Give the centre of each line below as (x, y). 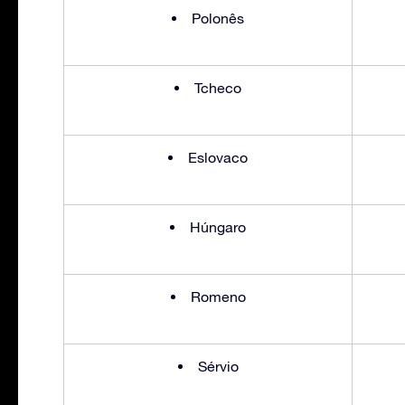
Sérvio (218, 366)
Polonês (218, 18)
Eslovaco (218, 157)
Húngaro (218, 226)
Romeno (218, 296)
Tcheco (218, 87)
